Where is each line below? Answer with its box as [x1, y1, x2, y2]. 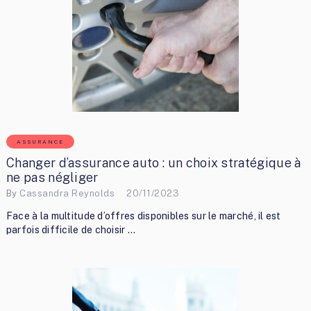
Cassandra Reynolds [19, 187, 115, 199]
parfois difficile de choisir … [6, 224, 136, 236]
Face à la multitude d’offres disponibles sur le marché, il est [6, 210, 281, 222]
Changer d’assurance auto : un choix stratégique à [6, 155, 301, 171]
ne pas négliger [6, 170, 99, 185]
